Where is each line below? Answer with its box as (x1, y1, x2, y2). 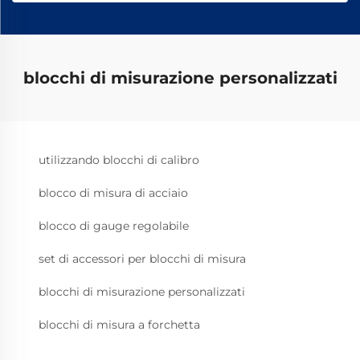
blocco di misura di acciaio (39, 185, 188, 200)
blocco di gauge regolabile (39, 218, 189, 233)
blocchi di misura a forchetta (39, 317, 200, 332)
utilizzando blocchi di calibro (39, 152, 199, 167)
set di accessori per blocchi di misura (39, 251, 246, 266)
